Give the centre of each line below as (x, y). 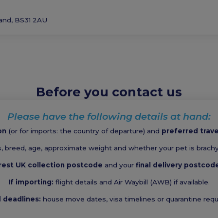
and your (119, 165)
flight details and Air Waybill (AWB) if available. (132, 182)
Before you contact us (109, 91)
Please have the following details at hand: (109, 116)
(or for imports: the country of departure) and (84, 131)
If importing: (31, 182)
